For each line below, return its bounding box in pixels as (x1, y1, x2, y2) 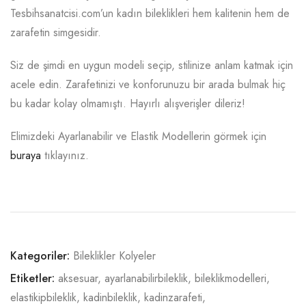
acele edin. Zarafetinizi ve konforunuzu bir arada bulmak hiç (10, 76, 286, 92)
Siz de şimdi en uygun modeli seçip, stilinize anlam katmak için (10, 57, 293, 73)
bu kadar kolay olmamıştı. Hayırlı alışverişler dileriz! (10, 95, 245, 111)
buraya (10, 147, 41, 163)
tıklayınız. (41, 147, 89, 163)
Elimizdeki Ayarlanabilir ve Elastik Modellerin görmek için (10, 128, 266, 144)
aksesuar (58, 270, 98, 286)
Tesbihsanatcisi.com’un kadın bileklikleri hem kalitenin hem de (10, 5, 290, 21)
